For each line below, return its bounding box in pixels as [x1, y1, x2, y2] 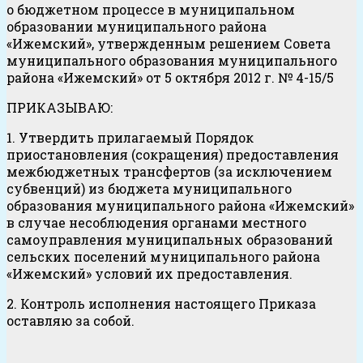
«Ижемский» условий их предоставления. [6, 265, 293, 283]
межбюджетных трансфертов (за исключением [6, 163, 332, 181]
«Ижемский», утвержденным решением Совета [6, 35, 331, 53]
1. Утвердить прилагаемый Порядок [6, 129, 254, 147]
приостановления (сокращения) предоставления [6, 146, 339, 164]
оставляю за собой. [6, 312, 135, 330]
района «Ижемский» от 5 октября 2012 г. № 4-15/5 [6, 69, 334, 87]
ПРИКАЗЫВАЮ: [6, 99, 113, 117]
